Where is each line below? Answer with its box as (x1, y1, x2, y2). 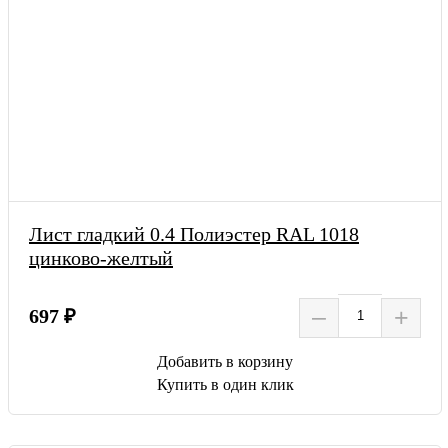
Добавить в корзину (157, 352, 293, 370)
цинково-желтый (29, 246, 173, 269)
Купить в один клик (156, 375, 294, 393)
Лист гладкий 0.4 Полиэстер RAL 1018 (29, 222, 359, 245)
